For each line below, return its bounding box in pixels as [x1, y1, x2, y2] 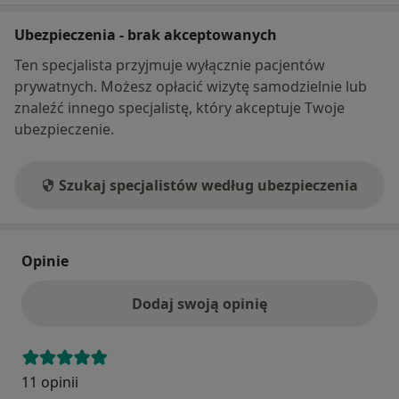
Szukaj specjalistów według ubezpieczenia [59, 175, 358, 195]
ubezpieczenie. [14, 118, 114, 139]
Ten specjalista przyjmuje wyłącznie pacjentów [14, 54, 325, 75]
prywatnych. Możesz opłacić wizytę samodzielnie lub [14, 76, 367, 96]
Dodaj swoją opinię [132, 293, 267, 313]
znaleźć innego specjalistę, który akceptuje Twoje [14, 97, 345, 118]
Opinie [21, 250, 69, 271]
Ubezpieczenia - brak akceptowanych [14, 24, 277, 45]
